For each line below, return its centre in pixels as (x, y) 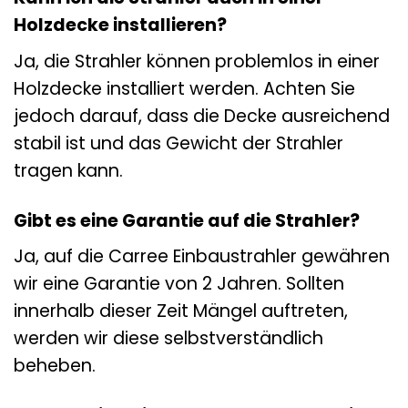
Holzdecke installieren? (120, 25)
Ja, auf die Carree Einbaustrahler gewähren (202, 257)
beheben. (55, 366)
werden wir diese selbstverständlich (168, 339)
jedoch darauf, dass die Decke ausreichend (202, 116)
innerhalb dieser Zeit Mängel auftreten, (181, 311)
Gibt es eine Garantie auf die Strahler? (187, 220)
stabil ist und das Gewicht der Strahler (178, 143)
